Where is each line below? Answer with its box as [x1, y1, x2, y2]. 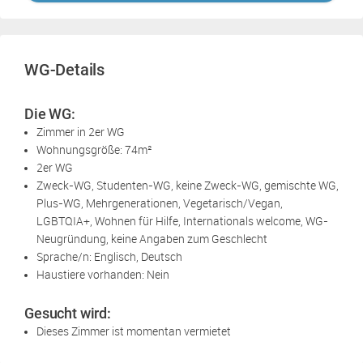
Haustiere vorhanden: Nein [36, 266, 169, 282]
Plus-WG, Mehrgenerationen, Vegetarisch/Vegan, [36, 194, 283, 211]
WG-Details [24, 59, 105, 79]
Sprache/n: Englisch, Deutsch [36, 248, 182, 264]
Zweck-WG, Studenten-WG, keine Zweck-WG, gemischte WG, [36, 177, 339, 193]
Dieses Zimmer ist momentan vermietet [36, 322, 231, 339]
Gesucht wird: [24, 304, 112, 322]
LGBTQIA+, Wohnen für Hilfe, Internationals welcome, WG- [36, 212, 328, 228]
